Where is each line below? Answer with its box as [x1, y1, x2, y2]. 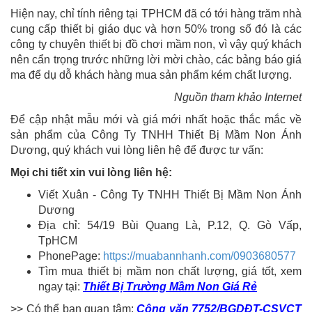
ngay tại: [38, 281, 83, 293]
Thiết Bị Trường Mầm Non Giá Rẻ [83, 281, 257, 293]
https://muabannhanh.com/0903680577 [103, 250, 296, 263]
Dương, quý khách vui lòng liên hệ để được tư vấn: [10, 144, 263, 157]
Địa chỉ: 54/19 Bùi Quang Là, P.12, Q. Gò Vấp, [38, 219, 302, 232]
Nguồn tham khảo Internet [174, 91, 302, 104]
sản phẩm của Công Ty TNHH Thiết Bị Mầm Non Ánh [10, 129, 302, 141]
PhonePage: [38, 250, 103, 263]
